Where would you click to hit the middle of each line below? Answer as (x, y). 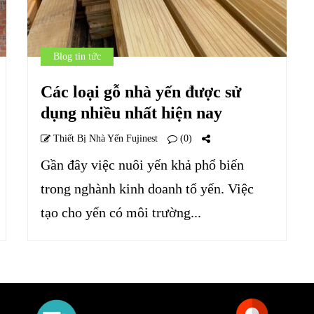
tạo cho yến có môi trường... (121, 212)
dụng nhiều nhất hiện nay (131, 113)
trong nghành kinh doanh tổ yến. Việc (147, 189)
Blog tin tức (77, 56)
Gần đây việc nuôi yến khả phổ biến (142, 165)
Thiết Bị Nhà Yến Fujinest (104, 138)
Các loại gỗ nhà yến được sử (141, 92)
